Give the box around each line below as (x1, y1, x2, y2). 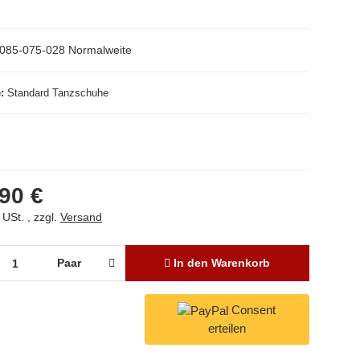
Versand (60, 211, 102, 223)
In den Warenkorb (174, 256, 271, 269)
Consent (231, 303, 276, 317)
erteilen (207, 321, 246, 336)
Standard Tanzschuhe (7, 87, 108, 99)
